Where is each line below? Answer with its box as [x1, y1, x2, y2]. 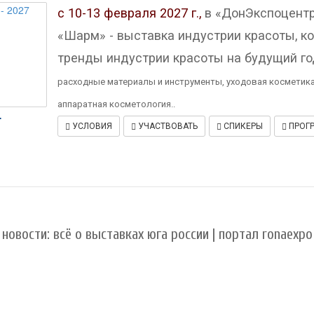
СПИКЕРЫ [221, 121, 263, 131]
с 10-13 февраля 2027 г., [57, 5, 201, 20]
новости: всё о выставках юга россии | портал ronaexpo [1, 225, 313, 243]
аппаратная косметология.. [57, 98, 175, 109]
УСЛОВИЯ [69, 121, 112, 131]
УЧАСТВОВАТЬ [135, 121, 198, 131]
